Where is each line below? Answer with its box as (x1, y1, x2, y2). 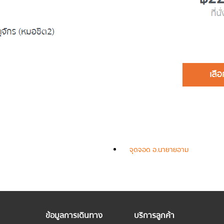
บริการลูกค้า (134, 208, 175, 222)
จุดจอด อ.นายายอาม (129, 144, 188, 155)
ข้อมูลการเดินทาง (45, 208, 103, 222)
